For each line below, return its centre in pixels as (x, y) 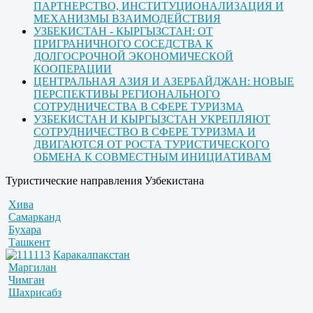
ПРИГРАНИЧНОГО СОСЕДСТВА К (123, 44)
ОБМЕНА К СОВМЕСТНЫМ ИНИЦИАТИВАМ (152, 157)
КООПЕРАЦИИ (73, 69)
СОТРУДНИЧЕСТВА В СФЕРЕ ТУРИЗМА (139, 107)
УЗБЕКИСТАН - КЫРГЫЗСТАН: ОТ (123, 31)
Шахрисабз (35, 293)
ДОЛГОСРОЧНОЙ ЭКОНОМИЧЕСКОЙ (133, 57)
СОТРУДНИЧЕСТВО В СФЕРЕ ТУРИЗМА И (145, 132)
